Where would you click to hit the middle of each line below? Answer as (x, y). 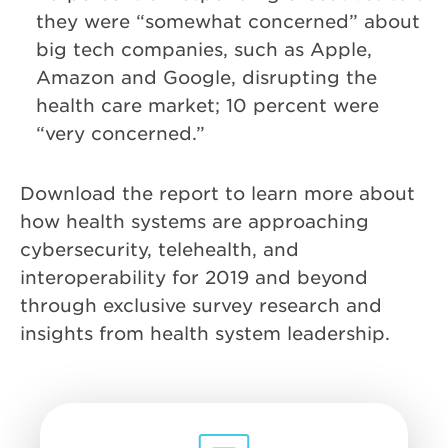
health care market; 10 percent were (207, 105)
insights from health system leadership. (205, 333)
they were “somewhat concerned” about (228, 21)
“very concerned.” (120, 133)
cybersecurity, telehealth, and (159, 249)
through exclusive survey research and (201, 305)
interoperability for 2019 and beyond (194, 277)
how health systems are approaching (194, 221)
